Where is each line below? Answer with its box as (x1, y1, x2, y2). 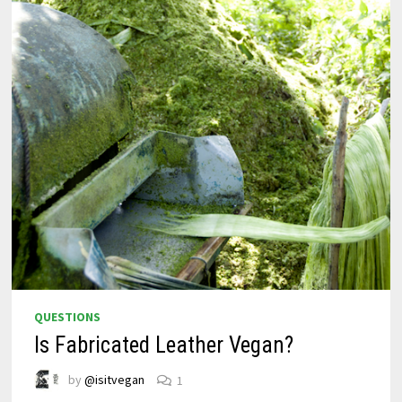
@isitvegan (84, 371, 145, 389)
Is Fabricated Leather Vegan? (34, 332, 294, 359)
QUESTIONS (34, 309, 101, 326)
